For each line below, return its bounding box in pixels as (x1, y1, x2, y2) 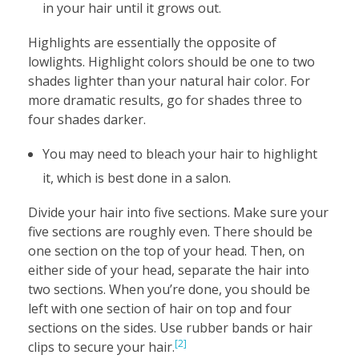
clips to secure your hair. (28, 337, 175, 356)
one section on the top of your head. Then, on (28, 241, 305, 260)
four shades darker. (28, 110, 146, 128)
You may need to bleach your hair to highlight (42, 144, 317, 163)
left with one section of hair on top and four (28, 299, 292, 317)
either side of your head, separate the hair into (28, 260, 309, 279)
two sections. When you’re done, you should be (28, 280, 310, 298)
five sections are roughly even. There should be (28, 222, 313, 240)
